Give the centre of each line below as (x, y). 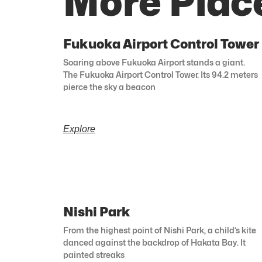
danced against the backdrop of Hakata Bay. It (154, 243)
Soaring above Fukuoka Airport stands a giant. (154, 63)
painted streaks (94, 255)
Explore (79, 129)
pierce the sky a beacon (109, 87)
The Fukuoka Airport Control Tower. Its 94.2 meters (160, 75)
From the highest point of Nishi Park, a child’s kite (159, 230)
